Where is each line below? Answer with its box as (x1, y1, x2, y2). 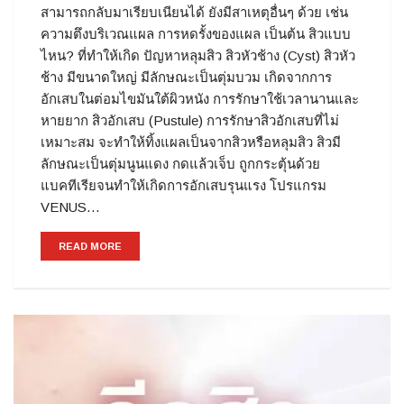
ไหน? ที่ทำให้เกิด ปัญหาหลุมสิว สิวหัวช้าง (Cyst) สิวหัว (41, 47, 355, 63)
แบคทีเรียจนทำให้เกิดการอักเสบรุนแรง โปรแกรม (41, 177, 326, 193)
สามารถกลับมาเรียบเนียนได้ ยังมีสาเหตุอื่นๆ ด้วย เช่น (41, 4, 348, 20)
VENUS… (41, 198, 100, 215)
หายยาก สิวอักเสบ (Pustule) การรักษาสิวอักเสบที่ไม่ (41, 112, 339, 128)
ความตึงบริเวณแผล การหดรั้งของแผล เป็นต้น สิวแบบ (41, 25, 351, 41)
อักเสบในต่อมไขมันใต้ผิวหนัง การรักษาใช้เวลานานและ (41, 90, 359, 106)
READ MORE (59, 240, 122, 252)
